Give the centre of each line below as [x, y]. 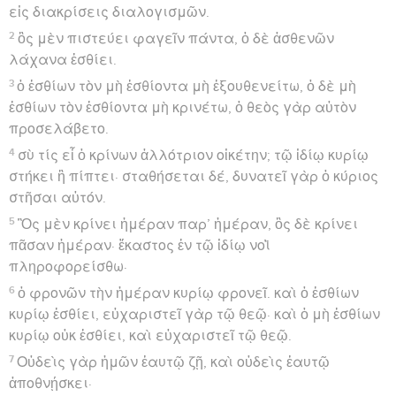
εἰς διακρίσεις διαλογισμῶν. [109, 12]
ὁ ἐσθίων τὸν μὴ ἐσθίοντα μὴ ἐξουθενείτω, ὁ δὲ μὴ [187, 86]
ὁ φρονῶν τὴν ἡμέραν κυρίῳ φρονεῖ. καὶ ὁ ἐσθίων [189, 293]
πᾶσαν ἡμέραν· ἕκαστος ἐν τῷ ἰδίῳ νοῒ [140, 245]
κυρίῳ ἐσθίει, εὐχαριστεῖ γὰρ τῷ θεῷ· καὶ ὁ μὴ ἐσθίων [194, 314]
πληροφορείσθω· [68, 267]
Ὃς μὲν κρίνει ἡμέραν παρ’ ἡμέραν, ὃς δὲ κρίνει [188, 224]
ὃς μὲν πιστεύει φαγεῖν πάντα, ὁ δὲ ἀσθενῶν [176, 38]
